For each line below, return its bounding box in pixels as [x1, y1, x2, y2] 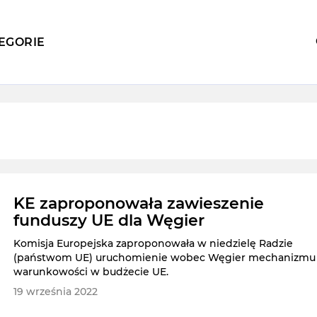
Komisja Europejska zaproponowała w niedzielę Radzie [13, 237, 294, 250]
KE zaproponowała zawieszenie [13, 194, 265, 214]
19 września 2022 [13, 285, 98, 299]
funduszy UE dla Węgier [13, 211, 205, 231]
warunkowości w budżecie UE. [13, 265, 169, 279]
